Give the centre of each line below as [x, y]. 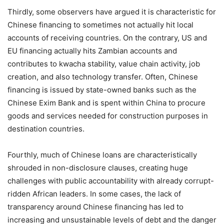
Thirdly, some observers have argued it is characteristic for [112, 12]
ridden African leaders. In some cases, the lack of [94, 194]
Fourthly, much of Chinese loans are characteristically [102, 155]
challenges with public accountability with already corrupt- [111, 181]
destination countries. [46, 129]
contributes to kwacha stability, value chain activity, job [104, 64]
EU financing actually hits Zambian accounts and [92, 51]
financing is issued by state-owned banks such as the [102, 90]
